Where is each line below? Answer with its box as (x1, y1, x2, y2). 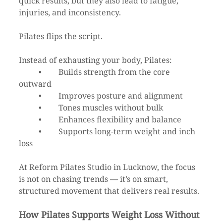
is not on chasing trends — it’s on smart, (19, 173, 170, 185)
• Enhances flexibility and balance (58, 114, 181, 125)
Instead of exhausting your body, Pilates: (19, 55, 172, 66)
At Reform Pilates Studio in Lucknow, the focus (19, 162, 197, 173)
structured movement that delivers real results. (19, 185, 199, 197)
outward (19, 78, 52, 90)
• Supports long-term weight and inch (19, 126, 39, 137)
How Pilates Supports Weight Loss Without (19, 209, 202, 221)
